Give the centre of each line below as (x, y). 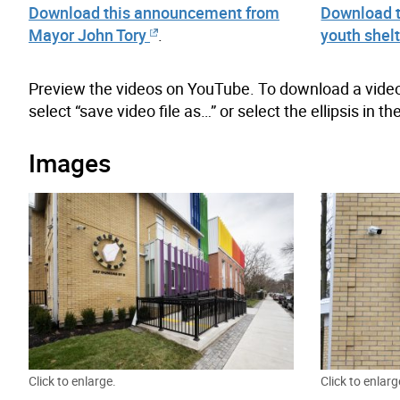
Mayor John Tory (87, 34)
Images (70, 162)
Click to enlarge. (72, 380)
